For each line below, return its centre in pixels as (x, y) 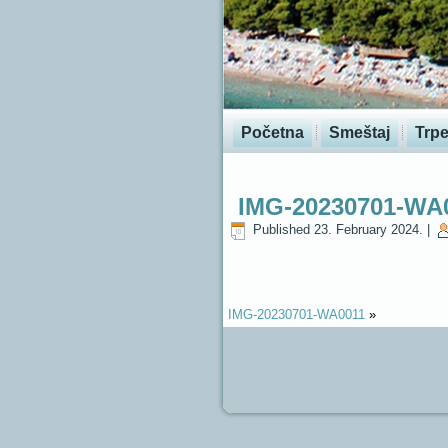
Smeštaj (359, 132)
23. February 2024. (368, 230)
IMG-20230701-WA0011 (296, 314)
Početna (272, 132)
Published (281, 230)
